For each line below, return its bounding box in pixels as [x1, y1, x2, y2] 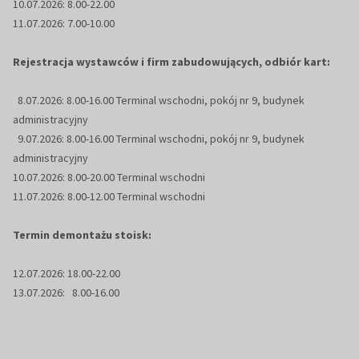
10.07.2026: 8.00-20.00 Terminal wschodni [13, 170, 205, 185]
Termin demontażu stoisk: [13, 228, 151, 243]
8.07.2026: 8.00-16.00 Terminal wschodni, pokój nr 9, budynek [13, 93, 305, 108]
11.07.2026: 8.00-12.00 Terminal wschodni [13, 189, 205, 204]
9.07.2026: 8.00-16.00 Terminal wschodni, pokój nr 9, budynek [13, 131, 305, 147]
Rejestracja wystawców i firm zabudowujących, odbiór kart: [13, 54, 330, 70]
